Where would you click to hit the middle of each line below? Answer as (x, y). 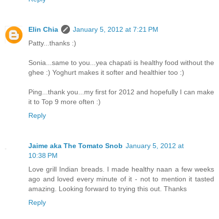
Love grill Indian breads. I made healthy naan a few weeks (121, 169)
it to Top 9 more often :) (65, 102)
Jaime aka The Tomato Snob (76, 146)
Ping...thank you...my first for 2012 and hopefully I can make (121, 92)
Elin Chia (43, 30)
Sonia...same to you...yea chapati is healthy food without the (121, 63)
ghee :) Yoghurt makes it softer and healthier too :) (106, 73)
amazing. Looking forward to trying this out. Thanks (108, 189)
